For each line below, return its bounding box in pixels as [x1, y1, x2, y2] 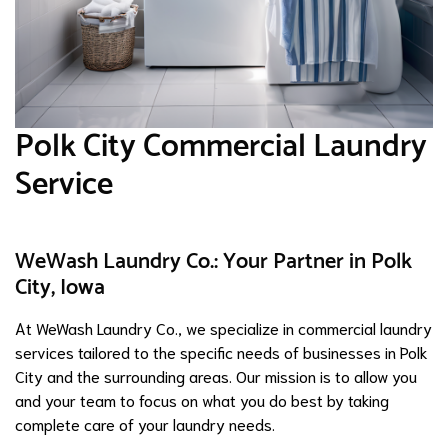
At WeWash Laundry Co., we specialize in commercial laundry [15, 317, 432, 338]
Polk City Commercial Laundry [15, 121, 427, 173]
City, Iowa [15, 270, 105, 306]
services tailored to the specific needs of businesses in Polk [15, 341, 428, 362]
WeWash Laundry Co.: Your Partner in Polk [15, 244, 412, 280]
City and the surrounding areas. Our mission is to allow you [15, 365, 417, 386]
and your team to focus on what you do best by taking [15, 389, 389, 410]
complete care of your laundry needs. [15, 413, 275, 434]
